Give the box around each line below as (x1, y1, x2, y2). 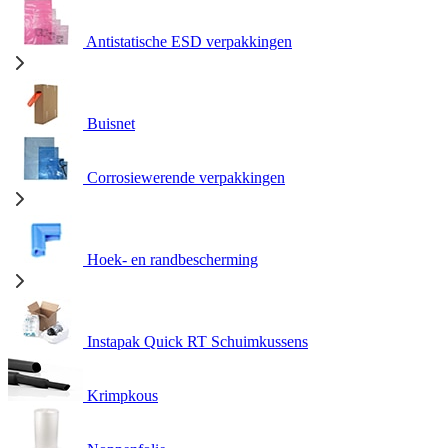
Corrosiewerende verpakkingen (87, 168, 285, 186)
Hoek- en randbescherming (87, 250, 258, 268)
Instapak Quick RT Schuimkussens (87, 332, 308, 350)
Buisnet (87, 114, 135, 132)
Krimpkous (87, 386, 158, 404)
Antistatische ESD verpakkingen (86, 32, 292, 50)
